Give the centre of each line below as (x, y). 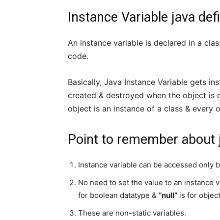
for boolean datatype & (118, 195)
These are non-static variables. (132, 213)
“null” (168, 195)
